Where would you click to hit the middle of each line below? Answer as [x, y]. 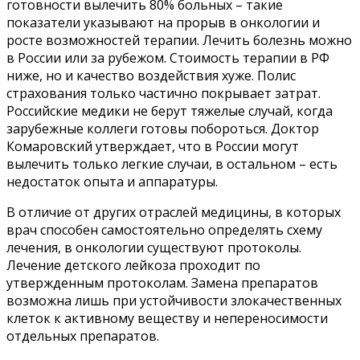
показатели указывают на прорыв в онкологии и [163, 22]
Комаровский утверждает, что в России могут [153, 146]
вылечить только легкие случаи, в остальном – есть [172, 164]
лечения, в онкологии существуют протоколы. [154, 247]
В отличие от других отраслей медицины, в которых [174, 212]
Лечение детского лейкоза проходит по [133, 265]
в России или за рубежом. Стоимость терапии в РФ [168, 57]
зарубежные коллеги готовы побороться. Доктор [163, 128]
